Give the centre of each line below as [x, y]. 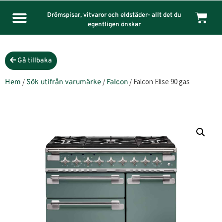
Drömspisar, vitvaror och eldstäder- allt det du [114, 15]
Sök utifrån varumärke [64, 83]
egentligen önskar [114, 25]
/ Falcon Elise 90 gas [159, 82]
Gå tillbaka [34, 61]
